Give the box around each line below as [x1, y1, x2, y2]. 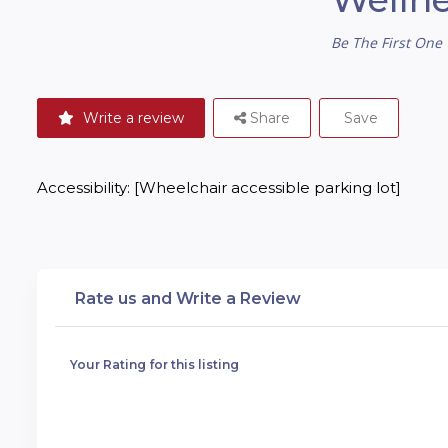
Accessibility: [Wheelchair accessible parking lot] [37, 178, 401, 198]
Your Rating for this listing [70, 357, 239, 373]
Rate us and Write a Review [75, 289, 301, 309]
